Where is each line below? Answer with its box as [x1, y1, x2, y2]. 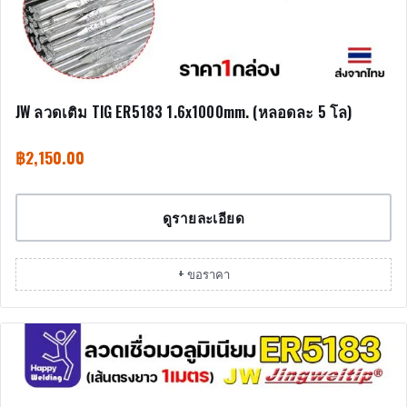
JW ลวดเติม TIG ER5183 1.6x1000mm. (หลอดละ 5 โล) [15, 100, 352, 123]
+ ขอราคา [177, 264, 230, 283]
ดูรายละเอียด [162, 207, 245, 228]
